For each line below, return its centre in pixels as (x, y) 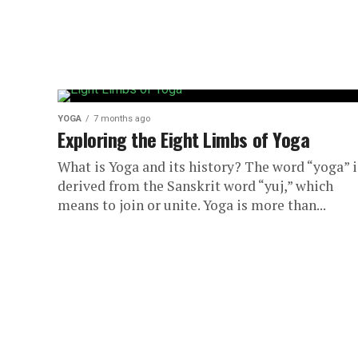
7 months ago (122, 119)
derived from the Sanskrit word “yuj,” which (195, 186)
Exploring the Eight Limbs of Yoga (184, 139)
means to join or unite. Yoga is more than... (192, 205)
